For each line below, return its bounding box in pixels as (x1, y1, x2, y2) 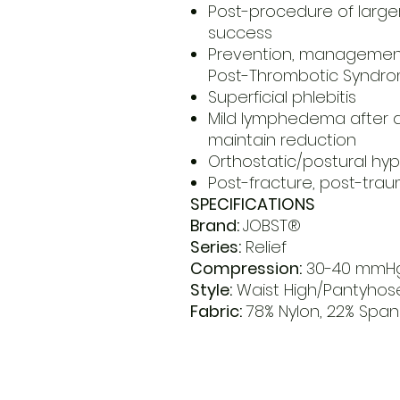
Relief (240, 236, 287, 259)
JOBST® (242, 214, 301, 237)
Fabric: (189, 300, 242, 323)
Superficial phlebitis (207, 86, 356, 109)
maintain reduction (207, 129, 356, 152)
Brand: (189, 214, 243, 237)
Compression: (189, 257, 302, 280)
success (207, 21, 272, 45)
